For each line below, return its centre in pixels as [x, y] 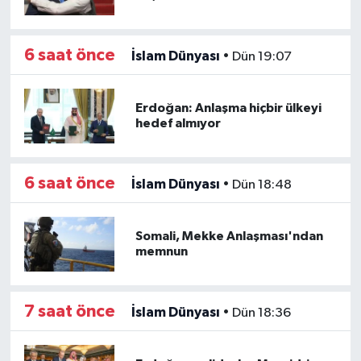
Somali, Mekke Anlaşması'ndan [229, 236]
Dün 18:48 [261, 185]
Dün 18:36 [261, 313]
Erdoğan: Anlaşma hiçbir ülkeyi [228, 108]
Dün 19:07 [261, 56]
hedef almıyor [178, 123]
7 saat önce [69, 311]
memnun [161, 251]
